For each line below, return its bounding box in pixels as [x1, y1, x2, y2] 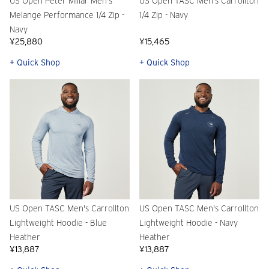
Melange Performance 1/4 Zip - [10, 10, 124, 20]
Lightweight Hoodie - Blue [10, 218, 107, 228]
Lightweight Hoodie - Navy [139, 218, 238, 228]
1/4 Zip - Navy [139, 10, 188, 20]
